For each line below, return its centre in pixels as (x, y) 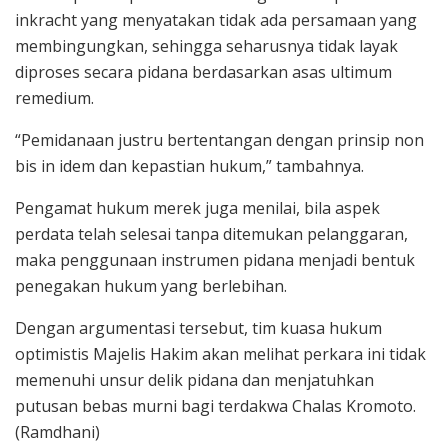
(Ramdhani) (57, 431)
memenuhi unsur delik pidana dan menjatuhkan (194, 379)
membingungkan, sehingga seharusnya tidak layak (206, 45)
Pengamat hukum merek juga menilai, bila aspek (197, 207)
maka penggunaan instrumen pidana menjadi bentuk (215, 259)
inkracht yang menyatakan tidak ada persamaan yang (216, 19)
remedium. (54, 97)
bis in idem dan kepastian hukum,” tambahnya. (189, 165)
